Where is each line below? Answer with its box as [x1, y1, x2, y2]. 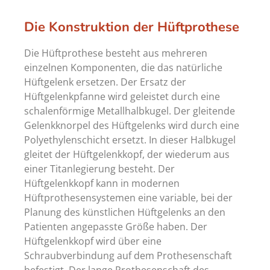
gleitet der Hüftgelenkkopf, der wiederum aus [24, 147, 230, 161]
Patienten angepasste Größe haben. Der [24, 219, 207, 233]
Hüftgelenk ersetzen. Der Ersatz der [24, 75, 186, 89]
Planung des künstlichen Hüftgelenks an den [24, 205, 225, 219]
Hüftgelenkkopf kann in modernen [24, 176, 180, 190]
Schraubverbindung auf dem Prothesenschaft [24, 248, 232, 262]
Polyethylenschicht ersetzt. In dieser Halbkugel [24, 133, 236, 146]
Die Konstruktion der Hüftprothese [24, 17, 239, 36]
